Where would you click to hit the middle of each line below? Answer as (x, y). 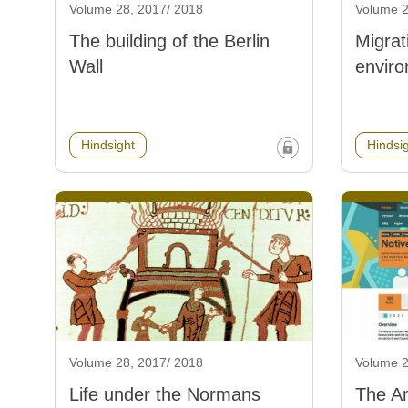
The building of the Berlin (169, 41)
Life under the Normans (165, 394)
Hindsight (108, 144)
